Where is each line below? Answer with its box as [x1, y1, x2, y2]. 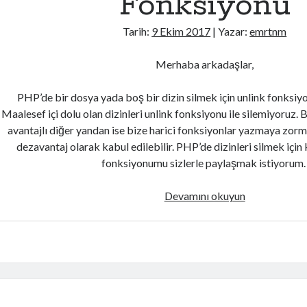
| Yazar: [210, 25, 250, 38]
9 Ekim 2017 [151, 25, 211, 38]
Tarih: [123, 25, 152, 38]
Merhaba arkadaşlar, [156, 58, 254, 71]
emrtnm [249, 25, 287, 38]
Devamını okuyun [164, 189, 245, 202]
